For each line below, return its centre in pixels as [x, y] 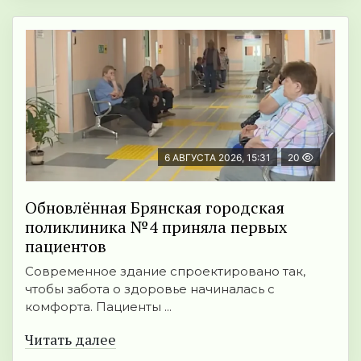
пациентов [66, 247]
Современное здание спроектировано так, [165, 272]
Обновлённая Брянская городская [155, 208]
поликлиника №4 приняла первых [156, 227]
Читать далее [71, 340]
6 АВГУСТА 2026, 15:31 [218, 158]
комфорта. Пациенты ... [98, 307]
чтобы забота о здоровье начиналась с [150, 289]
